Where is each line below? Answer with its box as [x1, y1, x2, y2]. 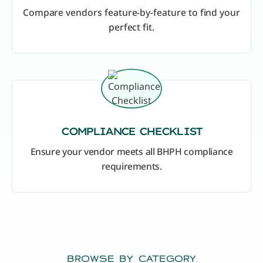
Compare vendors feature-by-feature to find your [22, 6, 241, 19]
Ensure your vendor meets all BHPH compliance [30, 145, 233, 159]
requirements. [101, 160, 162, 173]
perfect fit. [108, 21, 155, 34]
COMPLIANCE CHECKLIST [61, 124, 202, 138]
